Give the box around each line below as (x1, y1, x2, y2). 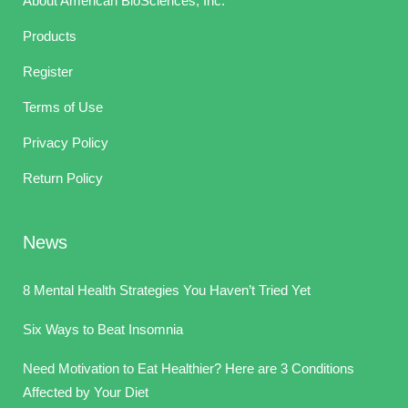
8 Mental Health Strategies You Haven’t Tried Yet (23, 282, 311, 298)
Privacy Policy (23, 135, 108, 150)
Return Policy (23, 170, 103, 186)
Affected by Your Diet (23, 384, 148, 400)
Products (23, 28, 76, 44)
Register (23, 64, 73, 79)
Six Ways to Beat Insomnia (23, 321, 183, 337)
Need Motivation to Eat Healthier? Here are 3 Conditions (23, 361, 354, 376)
